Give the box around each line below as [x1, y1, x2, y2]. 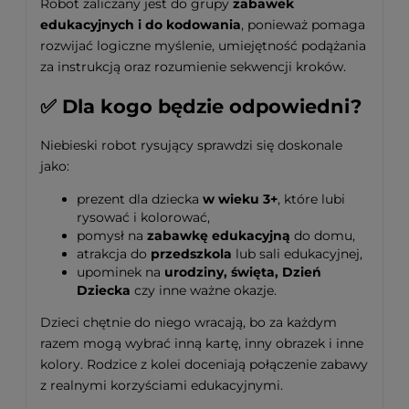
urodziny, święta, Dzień [164, 264, 321, 281]
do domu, [290, 227, 355, 245]
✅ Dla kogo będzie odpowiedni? [40, 95, 362, 119]
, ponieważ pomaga [241, 16, 365, 33]
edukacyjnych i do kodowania [40, 16, 241, 33]
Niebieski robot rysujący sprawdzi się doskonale [40, 137, 342, 154]
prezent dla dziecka [77, 191, 203, 208]
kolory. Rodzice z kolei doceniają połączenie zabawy [40, 356, 368, 373]
